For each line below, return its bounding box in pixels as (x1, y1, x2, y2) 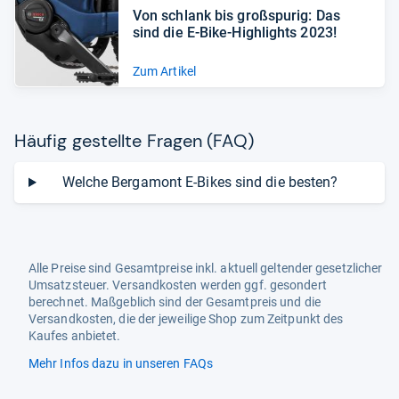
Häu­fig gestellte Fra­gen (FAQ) (14, 128, 254, 152)
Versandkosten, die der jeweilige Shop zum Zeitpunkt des (28, 312, 344, 326)
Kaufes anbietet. (28, 329, 121, 343)
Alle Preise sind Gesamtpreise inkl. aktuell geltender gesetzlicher (28, 261, 383, 275)
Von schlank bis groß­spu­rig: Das (132, 6, 340, 24)
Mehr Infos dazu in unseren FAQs (28, 356, 213, 370)
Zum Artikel (132, 63, 196, 78)
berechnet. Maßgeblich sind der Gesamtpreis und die (28, 295, 321, 309)
